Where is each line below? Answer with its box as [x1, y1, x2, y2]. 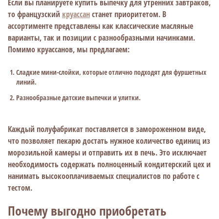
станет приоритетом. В [90, 9, 166, 20]
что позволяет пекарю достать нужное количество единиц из [8, 135, 210, 146]
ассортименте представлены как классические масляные [8, 21, 193, 31]
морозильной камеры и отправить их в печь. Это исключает [8, 147, 207, 158]
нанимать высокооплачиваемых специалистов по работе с [8, 171, 199, 181]
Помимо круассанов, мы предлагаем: [8, 44, 130, 55]
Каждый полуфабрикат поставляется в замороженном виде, [8, 124, 206, 134]
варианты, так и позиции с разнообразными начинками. [8, 32, 195, 43]
